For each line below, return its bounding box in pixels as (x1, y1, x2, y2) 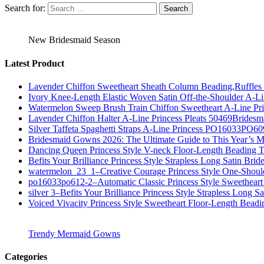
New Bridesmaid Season (28, 35, 120, 45)
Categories (5, 252, 47, 262)
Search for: (5, 3, 45, 14)
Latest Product (5, 58, 64, 68)
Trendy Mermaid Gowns (28, 228, 120, 239)
